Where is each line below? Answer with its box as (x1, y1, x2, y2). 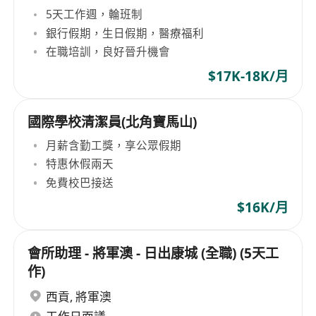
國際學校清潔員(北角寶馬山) (28, 113, 197, 132)
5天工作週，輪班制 (46, 6, 143, 23)
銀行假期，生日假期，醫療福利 (46, 25, 205, 41)
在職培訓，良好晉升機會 (46, 43, 171, 59)
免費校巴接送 (46, 174, 114, 190)
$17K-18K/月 (207, 67, 288, 86)
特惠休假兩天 (46, 156, 114, 172)
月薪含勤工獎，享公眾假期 (46, 137, 182, 153)
